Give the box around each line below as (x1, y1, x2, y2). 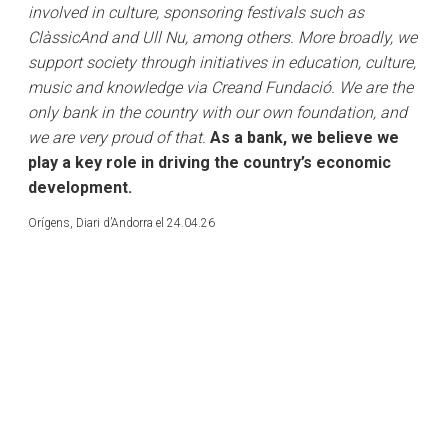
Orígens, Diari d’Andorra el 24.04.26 (28, 216, 215, 230)
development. (28, 178, 132, 197)
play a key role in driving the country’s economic (28, 153, 391, 172)
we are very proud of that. (28, 128, 206, 147)
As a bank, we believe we (206, 128, 399, 147)
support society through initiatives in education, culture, (28, 53, 416, 72)
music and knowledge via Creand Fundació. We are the (28, 78, 413, 97)
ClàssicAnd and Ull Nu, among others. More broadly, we (28, 28, 417, 47)
